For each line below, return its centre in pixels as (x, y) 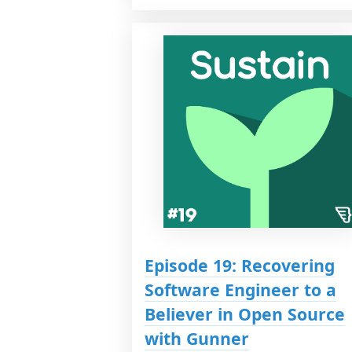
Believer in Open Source (245, 313)
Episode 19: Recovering (240, 265)
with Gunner (197, 338)
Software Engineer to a (240, 289)
